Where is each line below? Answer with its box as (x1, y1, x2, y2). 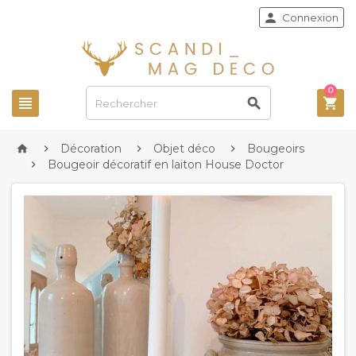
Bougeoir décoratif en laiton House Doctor (48, 157, 284, 172)
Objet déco (153, 141, 215, 156)
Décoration (60, 141, 122, 156)
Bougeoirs (247, 141, 304, 156)
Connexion (282, 11, 339, 24)
